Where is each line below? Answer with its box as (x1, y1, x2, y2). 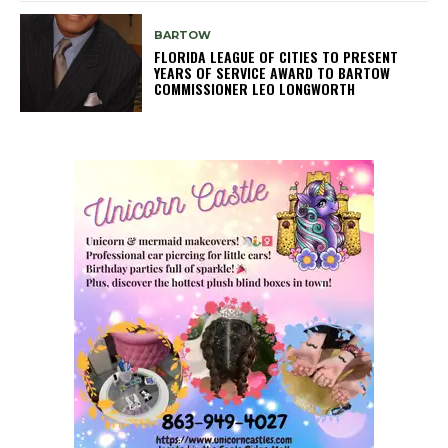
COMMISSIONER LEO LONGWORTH (154, 77, 356, 99)
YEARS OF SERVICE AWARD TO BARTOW (154, 61, 391, 83)
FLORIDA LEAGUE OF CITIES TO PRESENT (154, 45, 399, 67)
